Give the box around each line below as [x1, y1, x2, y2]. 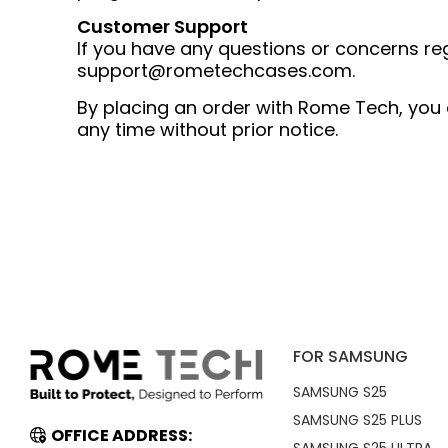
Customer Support [77, 14, 248, 39]
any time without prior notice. [77, 117, 338, 142]
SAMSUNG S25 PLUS [292, 410, 422, 430]
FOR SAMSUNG [292, 345, 408, 368]
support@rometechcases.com [77, 58, 352, 83]
